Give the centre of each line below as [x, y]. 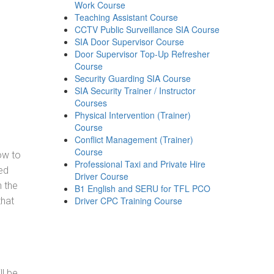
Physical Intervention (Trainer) [133, 115]
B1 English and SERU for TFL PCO [143, 188]
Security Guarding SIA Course [133, 78]
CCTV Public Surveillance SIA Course [147, 29]
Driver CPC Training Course [129, 201]
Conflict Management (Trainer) [134, 139]
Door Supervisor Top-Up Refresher [143, 54]
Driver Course [102, 176]
